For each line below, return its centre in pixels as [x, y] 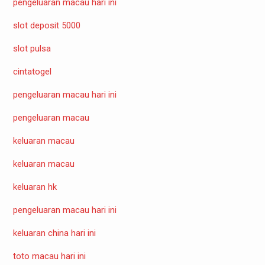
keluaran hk [35, 187]
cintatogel [32, 71]
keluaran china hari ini [54, 233]
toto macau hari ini [49, 256]
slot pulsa [32, 48]
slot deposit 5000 [46, 25]
